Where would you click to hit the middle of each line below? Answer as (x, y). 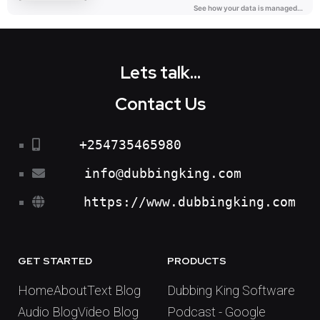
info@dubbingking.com (163, 174)
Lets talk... (160, 73)
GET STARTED (55, 261)
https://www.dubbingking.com (190, 202)
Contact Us (160, 104)
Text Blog (114, 291)
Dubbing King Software (231, 291)
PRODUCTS (197, 261)
